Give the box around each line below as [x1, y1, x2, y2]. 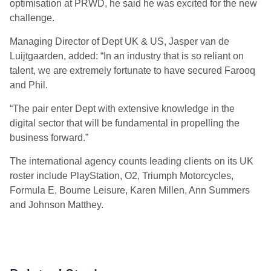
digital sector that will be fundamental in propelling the [10, 118, 240, 128]
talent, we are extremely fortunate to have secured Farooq [10, 65, 255, 76]
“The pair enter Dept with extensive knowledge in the [10, 103, 235, 114]
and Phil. [10, 80, 48, 90]
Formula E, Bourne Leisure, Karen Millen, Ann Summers [10, 185, 250, 195]
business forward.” [10, 132, 88, 143]
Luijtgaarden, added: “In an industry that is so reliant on [10, 51, 244, 61]
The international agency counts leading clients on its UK [10, 156, 253, 166]
